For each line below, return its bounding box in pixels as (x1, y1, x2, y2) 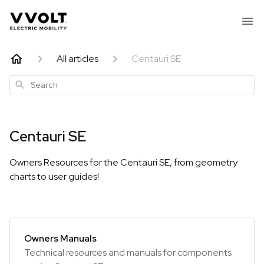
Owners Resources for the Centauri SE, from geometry (9, 156, 237, 169)
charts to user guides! (9, 170, 99, 183)
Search (14, 78, 39, 88)
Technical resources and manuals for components (24, 246, 232, 259)
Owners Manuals (24, 232, 97, 245)
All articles (57, 52, 98, 65)
